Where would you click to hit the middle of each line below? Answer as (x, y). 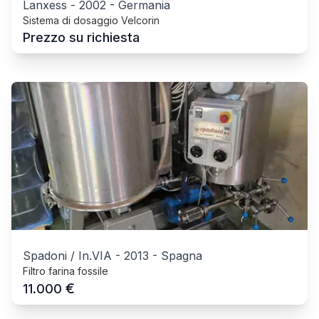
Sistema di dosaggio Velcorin (91, 20)
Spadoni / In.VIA (67, 255)
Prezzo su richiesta (81, 37)
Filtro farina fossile (66, 271)
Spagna (182, 255)
